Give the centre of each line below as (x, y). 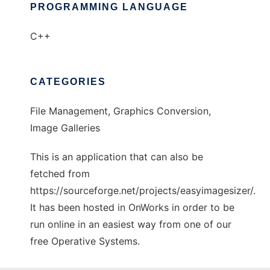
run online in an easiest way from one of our (131, 224)
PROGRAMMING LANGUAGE (109, 7)
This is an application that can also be (117, 157)
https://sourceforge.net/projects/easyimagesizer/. (143, 190)
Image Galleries (65, 128)
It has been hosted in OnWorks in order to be (132, 207)
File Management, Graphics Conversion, (121, 111)
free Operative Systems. (85, 241)
